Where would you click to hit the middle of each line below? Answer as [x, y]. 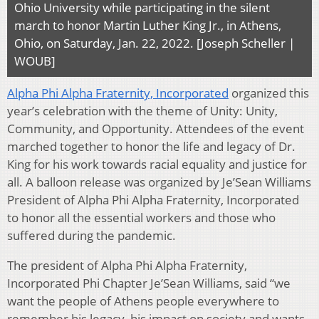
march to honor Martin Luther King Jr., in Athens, [148, 25]
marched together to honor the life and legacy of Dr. [151, 146]
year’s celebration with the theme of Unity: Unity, [142, 110]
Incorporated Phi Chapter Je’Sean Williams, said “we [149, 283]
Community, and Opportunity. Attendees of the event [156, 128]
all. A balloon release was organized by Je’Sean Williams [159, 182]
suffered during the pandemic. [91, 235]
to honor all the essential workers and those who [141, 217]
